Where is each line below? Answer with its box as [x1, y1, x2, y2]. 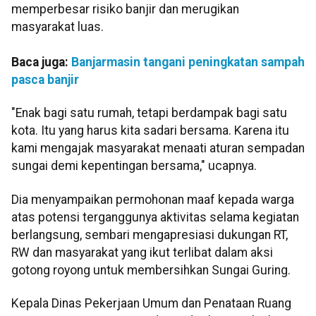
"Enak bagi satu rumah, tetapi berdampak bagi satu [11, 106, 287, 121]
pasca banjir [11, 72, 79, 87]
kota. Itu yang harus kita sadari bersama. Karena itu [11, 123, 289, 138]
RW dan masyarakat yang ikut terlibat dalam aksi [11, 245, 273, 260]
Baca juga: [11, 54, 71, 69]
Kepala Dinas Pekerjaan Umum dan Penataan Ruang [11, 296, 291, 311]
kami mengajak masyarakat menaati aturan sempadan [11, 141, 305, 156]
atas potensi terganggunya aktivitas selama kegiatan [11, 209, 299, 224]
